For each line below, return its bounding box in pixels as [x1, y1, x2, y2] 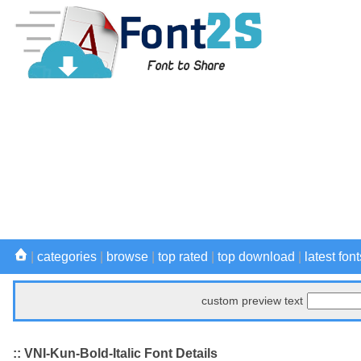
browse [106, 250, 148, 263]
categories [37, 250, 97, 263]
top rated [158, 250, 208, 263]
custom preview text [201, 294, 303, 307]
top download [218, 250, 295, 263]
